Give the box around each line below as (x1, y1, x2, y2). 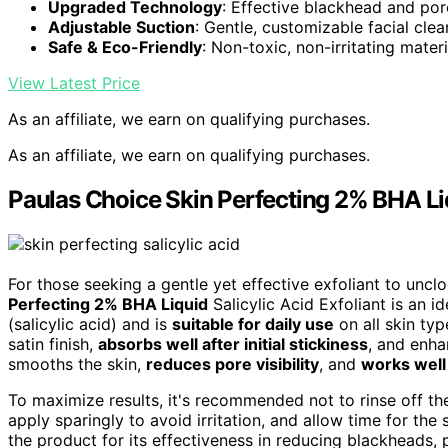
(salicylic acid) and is (8, 314, 172, 335)
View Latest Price (8, 73, 140, 94)
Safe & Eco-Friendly (48, 37, 202, 58)
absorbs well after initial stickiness (98, 334, 368, 355)
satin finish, (8, 334, 98, 355)
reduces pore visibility (146, 354, 319, 375)
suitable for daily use (172, 314, 334, 335)
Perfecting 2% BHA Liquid (8, 294, 208, 315)
